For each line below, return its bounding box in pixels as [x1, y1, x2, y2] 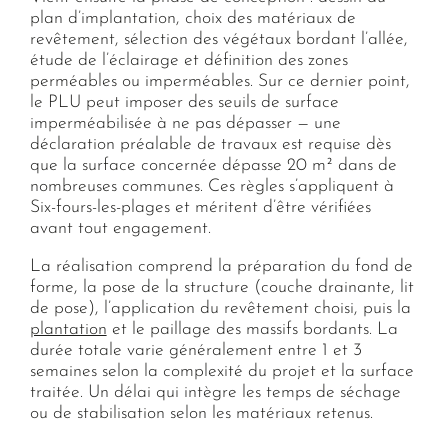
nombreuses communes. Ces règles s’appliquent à [29, 177, 394, 195]
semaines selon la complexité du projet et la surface [29, 363, 414, 381]
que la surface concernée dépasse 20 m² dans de [29, 156, 397, 174]
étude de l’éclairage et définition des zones [29, 51, 348, 69]
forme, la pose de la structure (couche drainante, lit [29, 279, 414, 297]
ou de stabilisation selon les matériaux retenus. [29, 405, 373, 423]
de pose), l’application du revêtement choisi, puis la [29, 300, 411, 318]
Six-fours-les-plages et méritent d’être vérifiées [29, 198, 371, 216]
